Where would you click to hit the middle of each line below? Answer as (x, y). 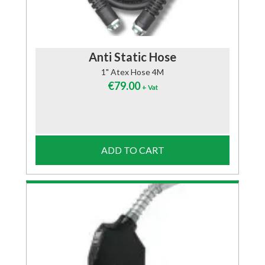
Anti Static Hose (132, 56)
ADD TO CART (132, 150)
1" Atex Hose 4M (132, 72)
